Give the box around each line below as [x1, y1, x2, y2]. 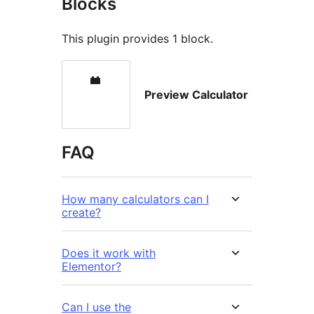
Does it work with [62, 245, 156, 260]
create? [62, 205, 101, 219]
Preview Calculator [144, 87, 248, 102]
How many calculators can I [62, 191, 209, 206]
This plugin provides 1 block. [62, 31, 213, 46]
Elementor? [62, 259, 121, 273]
